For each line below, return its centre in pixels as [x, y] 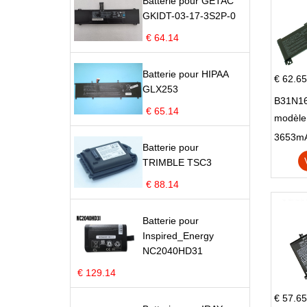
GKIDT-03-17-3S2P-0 [189, 16]
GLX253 [160, 89]
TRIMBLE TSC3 [177, 162]
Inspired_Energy [178, 236]
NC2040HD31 [173, 251]
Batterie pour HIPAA [185, 74]
